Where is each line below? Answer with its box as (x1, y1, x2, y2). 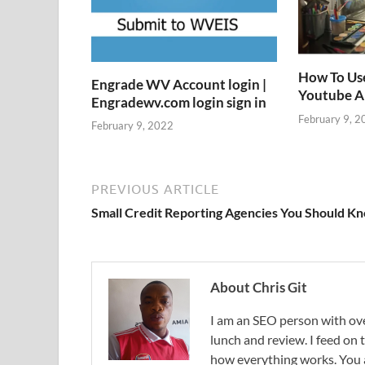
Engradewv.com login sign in (91, 93, 266, 111)
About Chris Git (210, 279, 307, 297)
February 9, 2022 (91, 119, 174, 133)
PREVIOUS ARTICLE (91, 182, 219, 197)
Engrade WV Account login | (91, 75, 266, 93)
